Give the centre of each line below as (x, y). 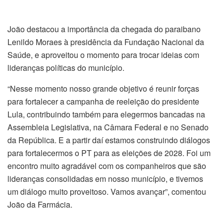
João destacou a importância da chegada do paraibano (104, 29)
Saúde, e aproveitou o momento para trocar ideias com (103, 55)
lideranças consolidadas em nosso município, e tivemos (105, 179)
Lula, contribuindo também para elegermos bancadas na (106, 114)
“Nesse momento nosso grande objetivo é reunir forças (103, 89)
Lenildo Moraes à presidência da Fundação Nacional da (106, 42)
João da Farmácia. (40, 205)
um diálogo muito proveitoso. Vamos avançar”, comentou (107, 192)
